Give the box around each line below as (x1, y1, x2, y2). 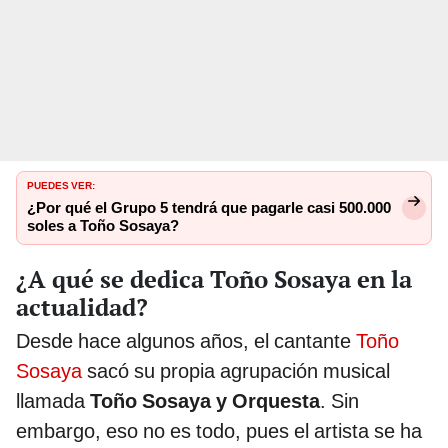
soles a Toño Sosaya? (27, 217, 179, 236)
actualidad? (16, 291, 148, 324)
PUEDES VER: (27, 176, 95, 193)
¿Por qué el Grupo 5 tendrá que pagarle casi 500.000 (27, 199, 391, 218)
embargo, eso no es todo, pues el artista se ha (16, 419, 422, 444)
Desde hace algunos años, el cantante (16, 329, 356, 354)
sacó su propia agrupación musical (87, 359, 390, 384)
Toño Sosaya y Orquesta (85, 389, 320, 414)
